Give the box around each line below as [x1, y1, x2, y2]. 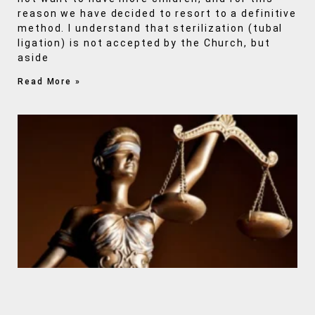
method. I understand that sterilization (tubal [18, 22, 283, 34]
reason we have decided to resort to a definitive [18, 8, 297, 20]
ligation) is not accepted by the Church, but [18, 37, 271, 49]
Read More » [18, 77, 81, 87]
